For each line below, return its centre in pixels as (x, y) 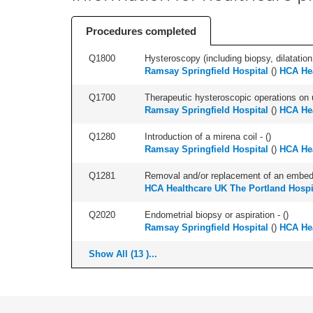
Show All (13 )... (123, 254)
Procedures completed (141, 31)
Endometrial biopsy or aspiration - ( (215, 215)
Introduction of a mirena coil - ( (206, 137)
